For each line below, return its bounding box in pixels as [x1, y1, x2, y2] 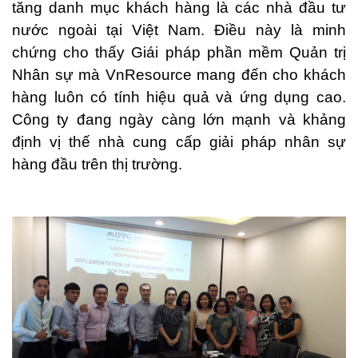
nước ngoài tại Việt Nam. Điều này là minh [12, 22, 346, 38]
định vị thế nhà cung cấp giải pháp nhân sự [12, 133, 346, 150]
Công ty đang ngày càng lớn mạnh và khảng [12, 111, 346, 128]
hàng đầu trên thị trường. [12, 156, 182, 173]
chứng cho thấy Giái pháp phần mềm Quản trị [12, 44, 346, 61]
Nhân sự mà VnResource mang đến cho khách [12, 66, 346, 83]
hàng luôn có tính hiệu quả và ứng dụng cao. [12, 89, 346, 105]
